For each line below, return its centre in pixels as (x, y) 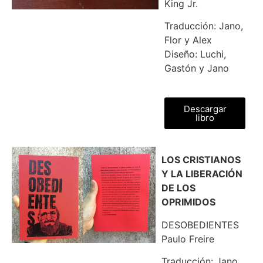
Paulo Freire (188, 239)
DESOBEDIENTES (200, 225)
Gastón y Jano (197, 68)
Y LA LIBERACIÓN (202, 174)
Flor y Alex (188, 40)
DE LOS (178, 188)
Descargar (205, 109)
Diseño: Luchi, (195, 54)
